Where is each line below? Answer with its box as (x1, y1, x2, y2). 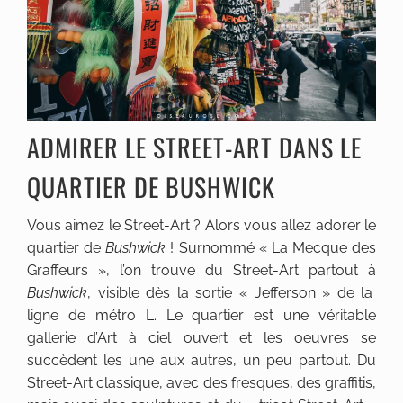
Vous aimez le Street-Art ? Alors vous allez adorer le (27, 217, 376, 235)
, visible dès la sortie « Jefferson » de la (87, 284, 373, 302)
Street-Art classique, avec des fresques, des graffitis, (27, 374, 376, 392)
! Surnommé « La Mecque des (166, 239, 376, 257)
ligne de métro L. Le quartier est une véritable (27, 307, 376, 325)
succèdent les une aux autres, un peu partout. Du (27, 352, 376, 370)
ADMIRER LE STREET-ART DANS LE (27, 129, 362, 166)
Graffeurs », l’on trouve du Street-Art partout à (27, 262, 376, 280)
